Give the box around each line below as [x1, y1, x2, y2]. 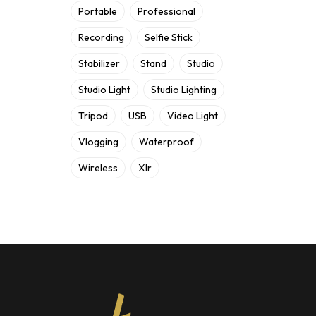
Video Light [167, 109, 218, 122]
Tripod [78, 109, 108, 122]
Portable [78, 5, 117, 18]
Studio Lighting [151, 83, 217, 96]
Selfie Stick [145, 31, 193, 44]
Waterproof [139, 135, 194, 148]
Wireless [78, 162, 118, 174]
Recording [78, 31, 124, 44]
